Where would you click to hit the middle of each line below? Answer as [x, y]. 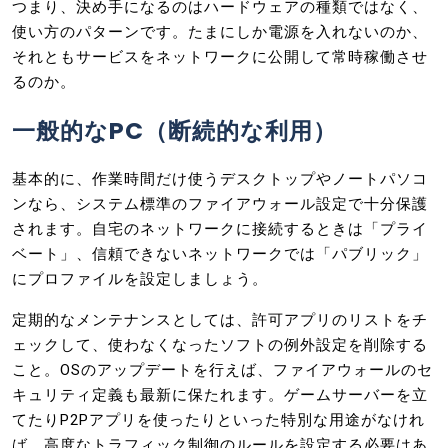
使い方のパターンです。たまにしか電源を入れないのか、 [220, 31]
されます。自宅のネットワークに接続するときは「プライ [220, 228]
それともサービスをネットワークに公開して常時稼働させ [220, 56]
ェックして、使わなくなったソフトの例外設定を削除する [220, 344]
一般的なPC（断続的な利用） [174, 130]
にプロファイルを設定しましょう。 [140, 278]
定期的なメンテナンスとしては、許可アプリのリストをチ [220, 319]
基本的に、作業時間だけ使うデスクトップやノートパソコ [220, 178]
